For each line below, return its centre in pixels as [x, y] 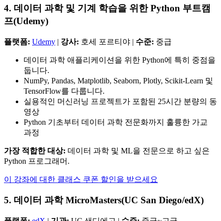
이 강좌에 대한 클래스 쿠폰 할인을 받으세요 [81, 179]
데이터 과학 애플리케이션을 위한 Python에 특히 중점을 [120, 60]
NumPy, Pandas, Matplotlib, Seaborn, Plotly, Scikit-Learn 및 [118, 80]
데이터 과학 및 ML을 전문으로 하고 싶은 [138, 150]
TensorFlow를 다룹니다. [64, 91]
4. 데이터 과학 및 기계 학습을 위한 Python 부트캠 [107, 8]
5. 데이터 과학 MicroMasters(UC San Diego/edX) [104, 200]
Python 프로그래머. [37, 161]
